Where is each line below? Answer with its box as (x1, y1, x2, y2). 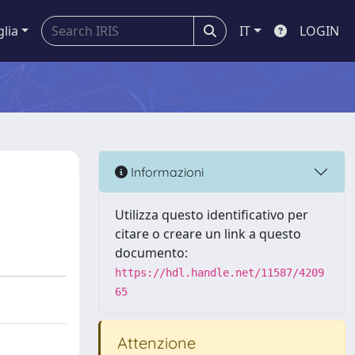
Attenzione (113, 333, 196, 353)
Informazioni (128, 163, 204, 180)
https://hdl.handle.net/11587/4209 (115, 266, 324, 279)
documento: (115, 244, 188, 261)
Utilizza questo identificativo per (115, 206, 308, 223)
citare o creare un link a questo (115, 225, 301, 242)
